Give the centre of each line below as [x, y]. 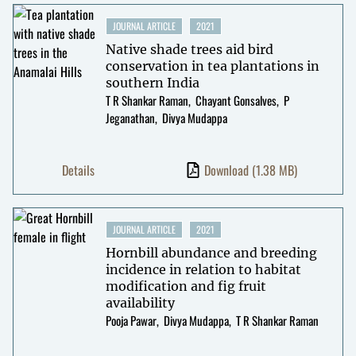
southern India [152, 82]
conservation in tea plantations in [212, 66]
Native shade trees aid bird [189, 49]
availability [140, 302]
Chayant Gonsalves [236, 100]
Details [78, 170]
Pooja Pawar [131, 320]
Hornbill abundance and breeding [211, 252]
